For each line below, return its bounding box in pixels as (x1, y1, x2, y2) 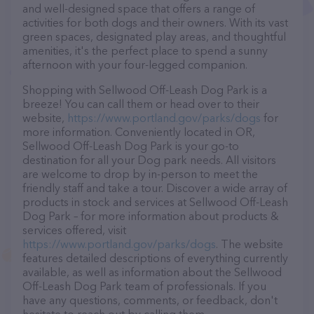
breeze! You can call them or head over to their (22, 97, 259, 111)
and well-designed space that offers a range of (22, 1, 255, 15)
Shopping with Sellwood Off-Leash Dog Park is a (22, 83, 267, 97)
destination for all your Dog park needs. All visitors (22, 153, 276, 167)
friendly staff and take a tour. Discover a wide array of (22, 181, 287, 195)
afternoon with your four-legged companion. (22, 57, 247, 71)
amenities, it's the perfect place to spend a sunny (22, 43, 268, 57)
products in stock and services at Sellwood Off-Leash (22, 195, 288, 209)
